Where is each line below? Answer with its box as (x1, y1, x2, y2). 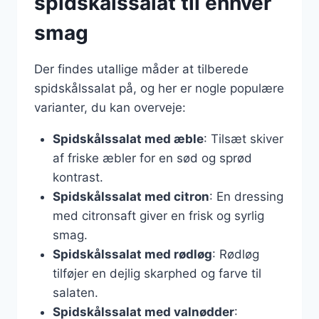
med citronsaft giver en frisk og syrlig (52, 208, 264, 223)
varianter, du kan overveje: (34, 100, 186, 115)
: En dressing (209, 189, 283, 204)
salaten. (52, 285, 98, 300)
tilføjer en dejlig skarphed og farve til (52, 266, 261, 281)
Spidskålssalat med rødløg (52, 246, 212, 261)
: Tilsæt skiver (203, 131, 283, 146)
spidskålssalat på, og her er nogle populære (34, 80, 284, 95)
